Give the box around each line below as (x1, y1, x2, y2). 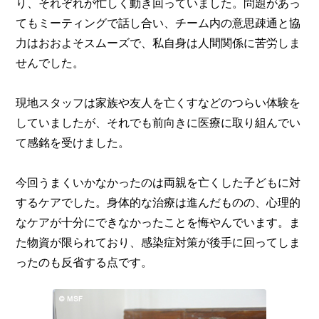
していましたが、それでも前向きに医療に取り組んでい (16, 113, 300, 130)
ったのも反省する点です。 (16, 253, 152, 270)
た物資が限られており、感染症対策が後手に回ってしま (16, 233, 300, 250)
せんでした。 (16, 53, 84, 70)
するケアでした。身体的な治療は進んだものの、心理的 (16, 193, 300, 210)
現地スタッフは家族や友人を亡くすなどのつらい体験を (16, 93, 300, 110)
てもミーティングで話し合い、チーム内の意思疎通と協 (16, 14, 300, 31)
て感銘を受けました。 (16, 133, 130, 150)
